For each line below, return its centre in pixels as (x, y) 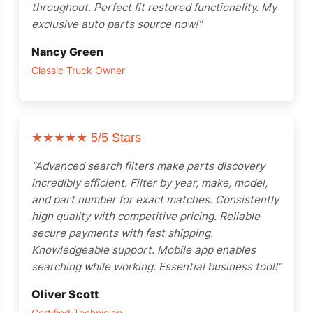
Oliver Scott (65, 294)
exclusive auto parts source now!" (117, 24)
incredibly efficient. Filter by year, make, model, (150, 183)
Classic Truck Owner (78, 71)
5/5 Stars (114, 138)
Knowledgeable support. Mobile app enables (144, 250)
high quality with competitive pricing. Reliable (146, 216)
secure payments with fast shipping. (122, 233)
